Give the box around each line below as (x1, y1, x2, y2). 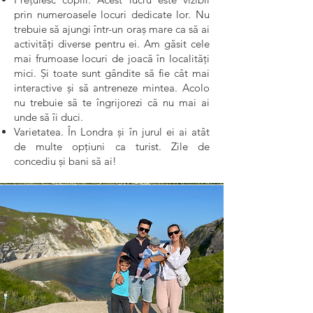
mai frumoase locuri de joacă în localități (14, 52, 210, 65)
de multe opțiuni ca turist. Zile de (14, 140, 210, 153)
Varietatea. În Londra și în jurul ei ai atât (14, 125, 210, 138)
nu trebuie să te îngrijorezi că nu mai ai (14, 96, 210, 109)
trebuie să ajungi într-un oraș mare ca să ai (14, 22, 210, 36)
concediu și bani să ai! (14, 154, 117, 168)
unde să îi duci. (14, 110, 83, 124)
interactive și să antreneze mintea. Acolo (14, 81, 210, 94)
